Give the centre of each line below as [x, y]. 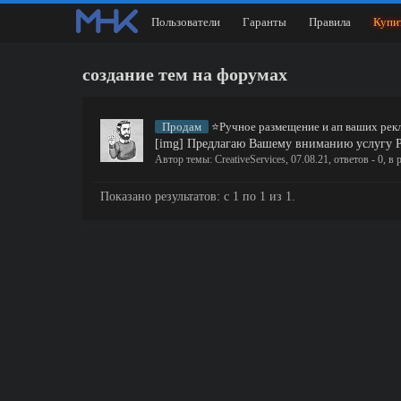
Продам [182, 127]
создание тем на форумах [185, 74]
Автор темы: [185, 159]
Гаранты [264, 22]
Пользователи [186, 22]
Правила [330, 22]
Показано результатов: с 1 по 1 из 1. [198, 196]
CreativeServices [250, 159]
